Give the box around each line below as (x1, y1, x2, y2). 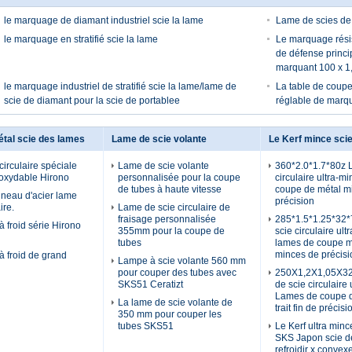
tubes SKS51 (118, 321, 174, 332)
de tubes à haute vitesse (118, 184, 222, 195)
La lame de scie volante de (118, 297, 233, 308)
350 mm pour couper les (118, 309, 222, 320)
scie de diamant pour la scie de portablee (4, 95, 180, 106)
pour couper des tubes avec (118, 267, 236, 278)
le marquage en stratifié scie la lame (4, 34, 158, 45)
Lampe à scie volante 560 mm (118, 255, 246, 266)
